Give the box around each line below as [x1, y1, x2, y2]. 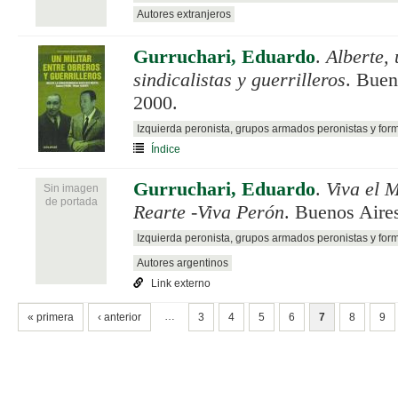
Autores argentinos [137, 256, 228, 269]
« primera [28, 310, 74, 323]
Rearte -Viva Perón [133, 201, 284, 223]
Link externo [151, 276, 211, 290]
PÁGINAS [18, 304, 69, 318]
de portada [44, 195, 98, 208]
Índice [151, 142, 180, 155]
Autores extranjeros [137, 7, 231, 20]
